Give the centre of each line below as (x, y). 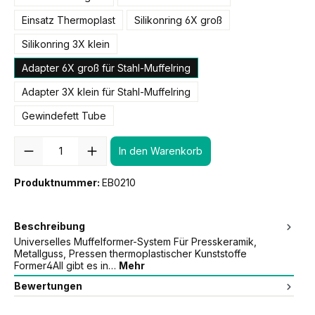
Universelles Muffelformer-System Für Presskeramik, (135, 241)
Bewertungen (48, 285)
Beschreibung (50, 226)
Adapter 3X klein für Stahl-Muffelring (106, 91)
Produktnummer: (58, 182)
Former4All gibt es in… (66, 265)
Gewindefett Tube (64, 115)
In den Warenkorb (161, 151)
